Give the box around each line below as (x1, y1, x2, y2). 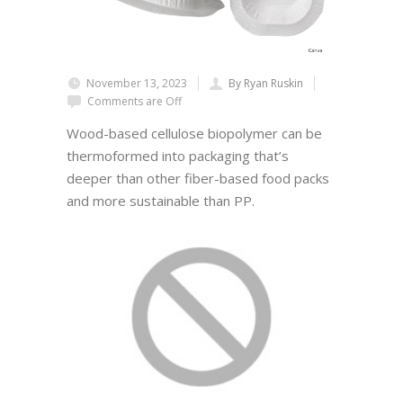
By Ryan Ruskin (228, 76, 303, 92)
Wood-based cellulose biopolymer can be (67, 124, 322, 143)
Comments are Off (87, 94, 182, 110)
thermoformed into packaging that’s (67, 147, 289, 166)
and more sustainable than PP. (67, 192, 255, 210)
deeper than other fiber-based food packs (67, 169, 329, 188)
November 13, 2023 (86, 76, 187, 92)
